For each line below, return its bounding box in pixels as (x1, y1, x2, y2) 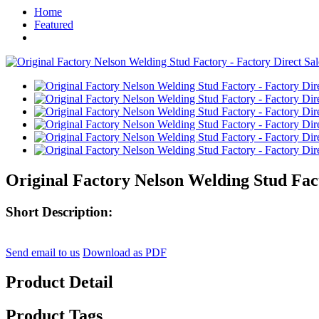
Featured (34, 19, 73, 31)
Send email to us (6, 246, 80, 258)
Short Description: (6, 204, 113, 219)
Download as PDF (83, 246, 167, 258)
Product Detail (6, 273, 113, 292)
